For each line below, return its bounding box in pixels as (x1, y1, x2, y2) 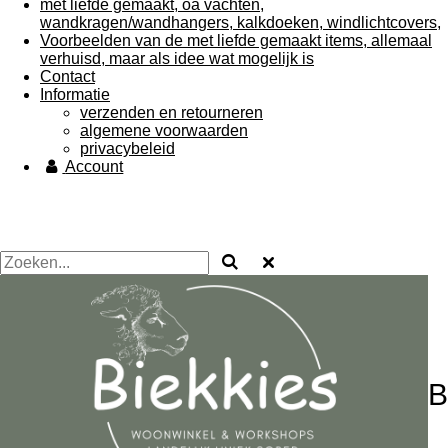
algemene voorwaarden (80, 122, 248, 139)
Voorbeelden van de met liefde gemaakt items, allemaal (40, 32, 432, 49)
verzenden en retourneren (80, 104, 263, 121)
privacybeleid (80, 140, 175, 157)
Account (65, 158, 124, 175)
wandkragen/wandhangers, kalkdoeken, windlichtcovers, (40, 14, 441, 31)
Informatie (40, 86, 110, 103)
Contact (40, 68, 95, 85)
